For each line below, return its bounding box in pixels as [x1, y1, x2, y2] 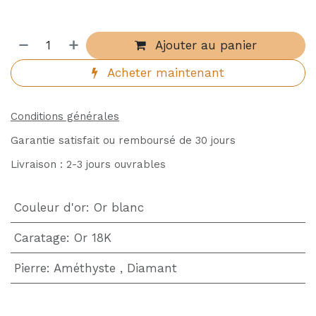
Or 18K [73, 231, 111, 245]
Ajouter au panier [152, 38, 257, 52]
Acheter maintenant [104, 66, 224, 80]
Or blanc [93, 200, 144, 214]
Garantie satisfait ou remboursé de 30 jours [11, 134, 236, 147]
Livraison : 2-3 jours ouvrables [11, 158, 166, 171]
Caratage [13, 231, 66, 245]
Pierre [13, 261, 47, 275]
